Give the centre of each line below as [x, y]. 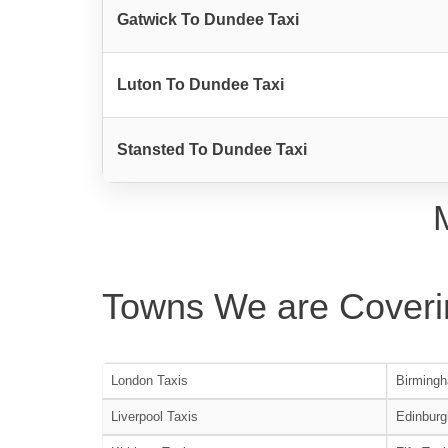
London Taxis [149, 380]
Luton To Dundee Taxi [200, 84]
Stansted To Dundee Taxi [212, 149]
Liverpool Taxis [154, 416]
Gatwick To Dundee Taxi [208, 19]
